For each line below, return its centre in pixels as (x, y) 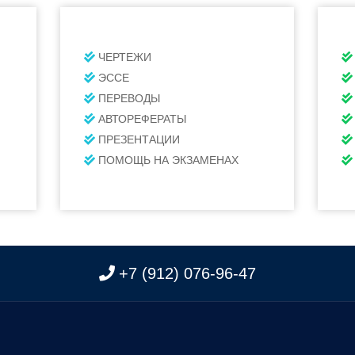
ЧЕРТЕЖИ (125, 57)
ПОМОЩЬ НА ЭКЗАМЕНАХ (169, 160)
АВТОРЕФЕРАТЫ (143, 119)
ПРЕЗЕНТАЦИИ (139, 139)
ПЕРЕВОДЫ (130, 98)
